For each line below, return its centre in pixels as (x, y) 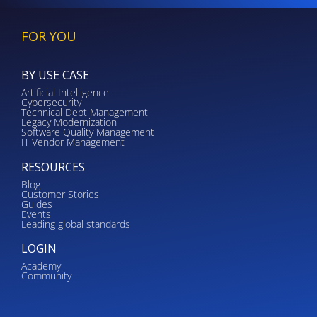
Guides (37, 204)
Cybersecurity (51, 103)
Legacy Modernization (69, 122)
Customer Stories (60, 194)
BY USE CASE (55, 75)
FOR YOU (49, 36)
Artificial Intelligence (65, 93)
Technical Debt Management (85, 113)
